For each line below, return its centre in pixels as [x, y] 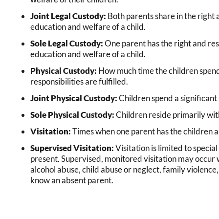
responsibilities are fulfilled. [79, 81]
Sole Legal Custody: [67, 43]
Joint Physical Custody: [74, 98]
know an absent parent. [72, 180]
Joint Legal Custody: [68, 16]
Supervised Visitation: [72, 148]
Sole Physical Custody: [72, 114]
